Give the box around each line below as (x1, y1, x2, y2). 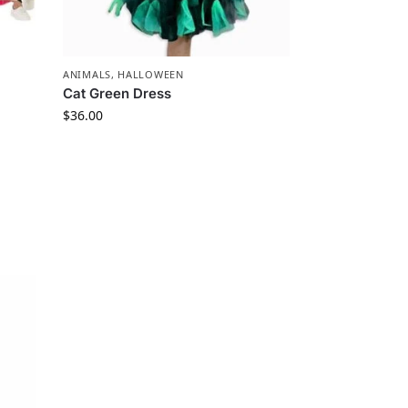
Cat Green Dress (63, 85, 172, 103)
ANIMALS (63, 67, 111, 82)
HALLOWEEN (117, 67, 184, 82)
